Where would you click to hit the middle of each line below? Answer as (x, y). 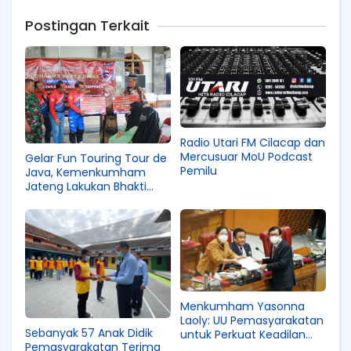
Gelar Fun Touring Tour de (96, 158)
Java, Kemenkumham (85, 172)
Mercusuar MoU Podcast (246, 157)
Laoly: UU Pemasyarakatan (252, 320)
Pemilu (199, 171)
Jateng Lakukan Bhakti (86, 186)
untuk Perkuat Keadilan (243, 334)
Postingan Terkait (87, 25)
